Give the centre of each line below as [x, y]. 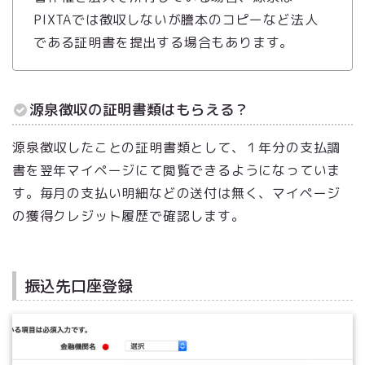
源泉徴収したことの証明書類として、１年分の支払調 [177, 147]
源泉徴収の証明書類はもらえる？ [139, 109]
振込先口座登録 [79, 285]
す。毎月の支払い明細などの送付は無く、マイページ [177, 193]
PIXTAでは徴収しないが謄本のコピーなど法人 [176, 19]
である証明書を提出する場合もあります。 [164, 42]
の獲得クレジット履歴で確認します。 [129, 215]
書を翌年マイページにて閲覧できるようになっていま [177, 170]
